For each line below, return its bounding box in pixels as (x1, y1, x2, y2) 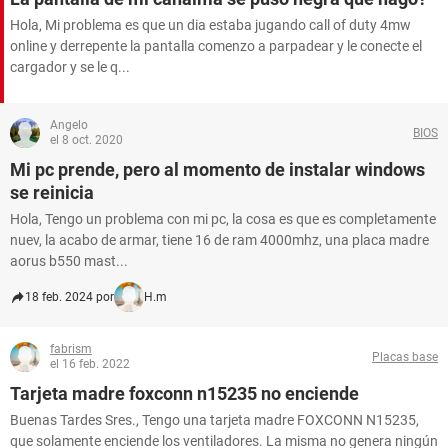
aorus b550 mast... (10, 253, 128, 269)
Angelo (50, 118, 88, 132)
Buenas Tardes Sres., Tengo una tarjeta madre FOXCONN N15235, (10, 412, 419, 428)
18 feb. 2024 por (25, 290, 114, 304)
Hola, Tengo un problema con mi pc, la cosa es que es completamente (10, 211, 436, 227)
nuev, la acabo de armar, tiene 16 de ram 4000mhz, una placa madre (10, 232, 429, 248)
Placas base (372, 349, 438, 364)
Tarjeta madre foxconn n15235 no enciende (10, 383, 359, 404)
